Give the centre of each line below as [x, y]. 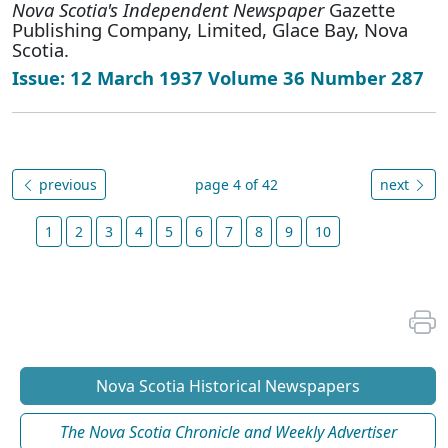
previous [66, 184]
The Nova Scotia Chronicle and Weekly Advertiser [228, 431]
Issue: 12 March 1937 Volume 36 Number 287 [218, 77]
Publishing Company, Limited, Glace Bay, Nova [210, 29]
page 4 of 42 [236, 184]
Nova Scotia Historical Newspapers [228, 385]
